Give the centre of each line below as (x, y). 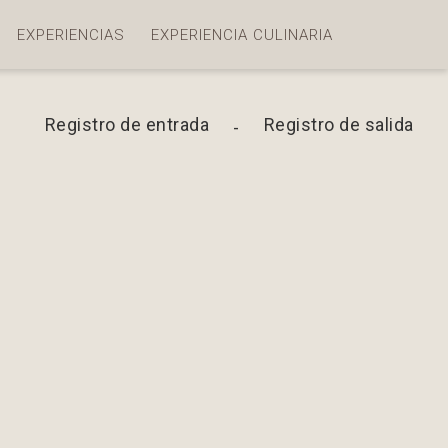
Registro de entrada (127, 124)
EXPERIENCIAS (70, 34)
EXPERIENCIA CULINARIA (241, 34)
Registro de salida (338, 124)
